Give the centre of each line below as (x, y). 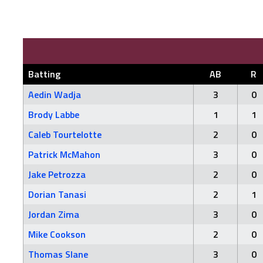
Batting (44, 74)
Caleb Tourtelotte (65, 134)
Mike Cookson (57, 234)
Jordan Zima (54, 214)
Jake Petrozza (57, 174)
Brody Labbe (54, 114)
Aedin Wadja (55, 95)
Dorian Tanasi (57, 194)
